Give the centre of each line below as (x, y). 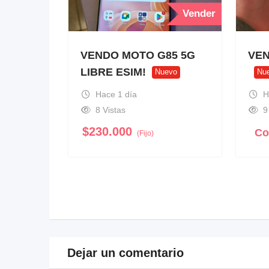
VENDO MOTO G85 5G (138, 55)
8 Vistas (110, 110)
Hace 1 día (116, 95)
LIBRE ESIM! (113, 72)
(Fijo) (145, 134)
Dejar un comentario (125, 253)
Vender (199, 14)
